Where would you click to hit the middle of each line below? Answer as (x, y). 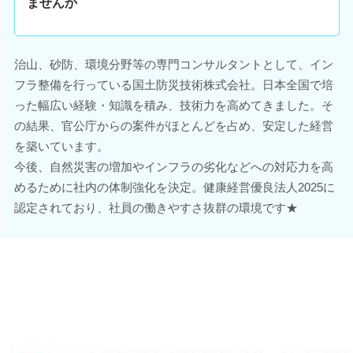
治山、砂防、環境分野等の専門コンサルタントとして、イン (173, 64)
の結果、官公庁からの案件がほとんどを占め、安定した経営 (173, 126)
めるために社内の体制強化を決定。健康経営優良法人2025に (174, 187)
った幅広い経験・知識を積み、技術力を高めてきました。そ (173, 105)
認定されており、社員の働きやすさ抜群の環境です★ (156, 208)
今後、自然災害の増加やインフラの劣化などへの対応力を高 (173, 167)
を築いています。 (61, 146)
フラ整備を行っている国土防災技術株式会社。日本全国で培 (173, 85)
